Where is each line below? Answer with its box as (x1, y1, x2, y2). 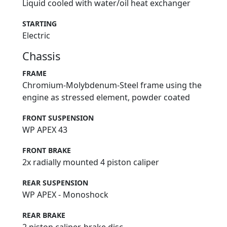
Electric (22, 30, 50, 42)
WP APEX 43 (22, 124, 67, 136)
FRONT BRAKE (22, 145, 71, 156)
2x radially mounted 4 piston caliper (22, 157, 159, 168)
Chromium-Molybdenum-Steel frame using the (22, 80, 202, 91)
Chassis (22, 49, 60, 64)
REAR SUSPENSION (22, 178, 88, 188)
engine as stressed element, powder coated (22, 92, 190, 103)
